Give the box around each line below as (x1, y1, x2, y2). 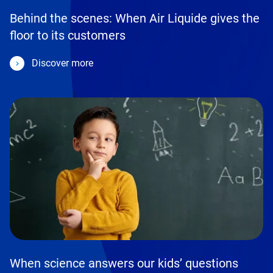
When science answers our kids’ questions (10, 255, 238, 271)
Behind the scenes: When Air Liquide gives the (10, 10, 260, 26)
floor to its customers (10, 27, 126, 43)
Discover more (32, 57, 93, 69)
